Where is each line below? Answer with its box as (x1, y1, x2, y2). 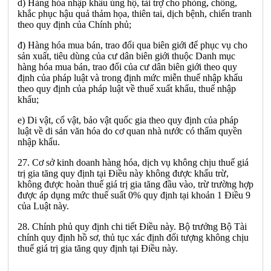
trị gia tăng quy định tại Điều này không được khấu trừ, (18, 168, 229, 178)
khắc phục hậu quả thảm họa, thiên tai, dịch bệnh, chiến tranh (18, 8, 252, 19)
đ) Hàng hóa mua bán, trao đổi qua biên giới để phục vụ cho (18, 39, 247, 50)
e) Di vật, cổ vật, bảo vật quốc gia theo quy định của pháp (18, 114, 238, 125)
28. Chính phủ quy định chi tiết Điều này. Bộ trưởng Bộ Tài (18, 221, 247, 232)
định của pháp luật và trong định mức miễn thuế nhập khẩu (18, 72, 243, 83)
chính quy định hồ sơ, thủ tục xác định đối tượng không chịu (18, 232, 249, 243)
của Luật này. (18, 200, 69, 211)
